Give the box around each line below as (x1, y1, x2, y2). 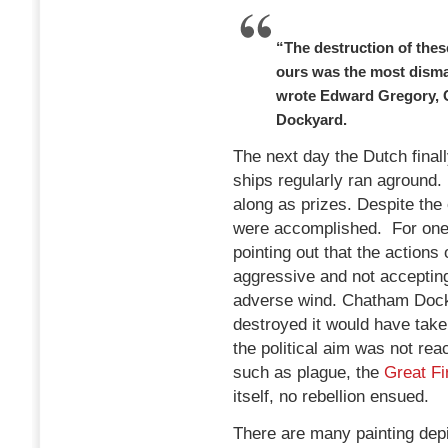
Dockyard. (276, 111, 347, 128)
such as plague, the (233, 363, 384, 382)
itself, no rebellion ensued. (233, 387, 429, 406)
